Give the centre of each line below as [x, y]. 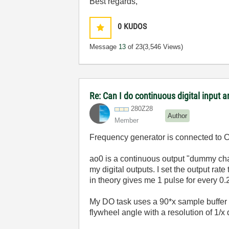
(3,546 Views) [163, 47]
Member [127, 120]
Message [104, 47]
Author [178, 116]
